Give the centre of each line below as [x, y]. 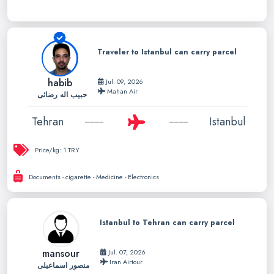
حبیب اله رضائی [62, 95]
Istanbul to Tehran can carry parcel [167, 223]
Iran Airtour [125, 262]
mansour [61, 254]
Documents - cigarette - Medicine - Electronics [143, 177]
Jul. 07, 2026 [126, 252]
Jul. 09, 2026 [123, 81]
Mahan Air [121, 91]
